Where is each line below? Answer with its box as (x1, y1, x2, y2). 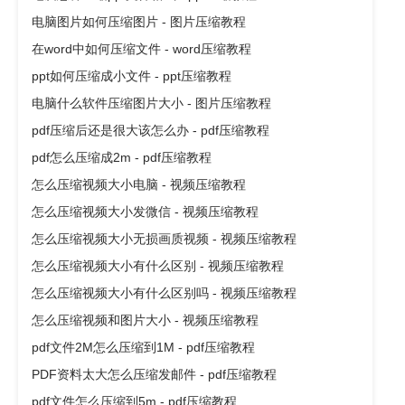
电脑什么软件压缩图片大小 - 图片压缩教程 (32, 95, 271, 110)
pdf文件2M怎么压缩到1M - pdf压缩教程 (32, 339, 255, 354)
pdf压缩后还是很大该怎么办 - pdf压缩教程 (32, 122, 269, 137)
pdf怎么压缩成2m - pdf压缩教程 (32, 149, 212, 165)
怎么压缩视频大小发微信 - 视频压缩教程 (32, 203, 259, 219)
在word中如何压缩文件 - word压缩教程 (32, 41, 251, 56)
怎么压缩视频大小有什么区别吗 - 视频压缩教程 (32, 285, 297, 300)
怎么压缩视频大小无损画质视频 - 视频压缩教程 (32, 231, 297, 246)
